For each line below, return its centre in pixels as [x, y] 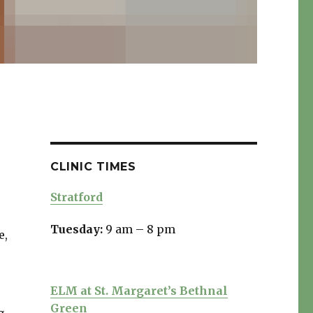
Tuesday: [78, 230]
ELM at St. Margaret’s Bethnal [139, 291]
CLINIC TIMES [93, 167]
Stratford [76, 197]
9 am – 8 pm [140, 230]
